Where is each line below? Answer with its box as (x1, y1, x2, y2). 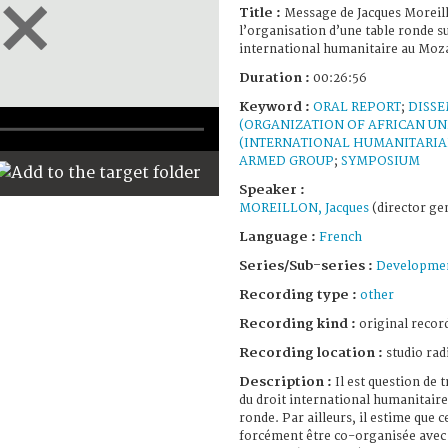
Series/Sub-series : (239, 257, 376, 274)
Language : (239, 228, 319, 245)
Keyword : (239, 98, 313, 115)
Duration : (239, 69, 313, 86)
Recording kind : (239, 315, 356, 332)
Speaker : (239, 181, 305, 198)
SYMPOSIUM (341, 153, 420, 169)
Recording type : (239, 286, 360, 303)
